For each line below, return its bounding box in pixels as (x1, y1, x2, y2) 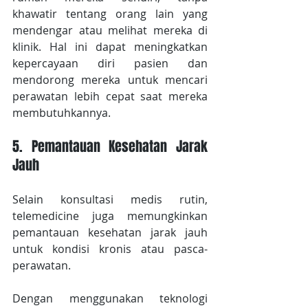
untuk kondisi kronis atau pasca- (12, 241, 208, 257)
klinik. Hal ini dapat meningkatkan (12, 39, 208, 55)
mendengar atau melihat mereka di (12, 23, 208, 38)
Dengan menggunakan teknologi (12, 291, 208, 307)
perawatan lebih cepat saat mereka (12, 89, 208, 104)
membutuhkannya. (12, 105, 111, 121)
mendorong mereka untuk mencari (12, 72, 208, 88)
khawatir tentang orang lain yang (12, 6, 208, 22)
